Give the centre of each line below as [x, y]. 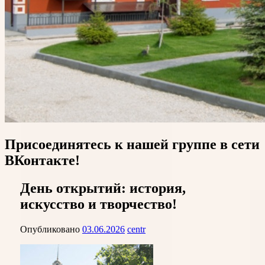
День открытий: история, [103, 188]
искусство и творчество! [98, 204]
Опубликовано [51, 229]
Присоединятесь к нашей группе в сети [132, 144]
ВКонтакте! [42, 160]
